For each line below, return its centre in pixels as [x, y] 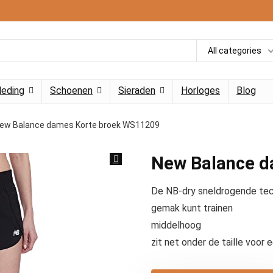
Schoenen [71, 90]
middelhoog [176, 225]
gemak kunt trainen [192, 208]
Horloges [200, 90]
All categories [235, 50]
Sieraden [137, 90]
